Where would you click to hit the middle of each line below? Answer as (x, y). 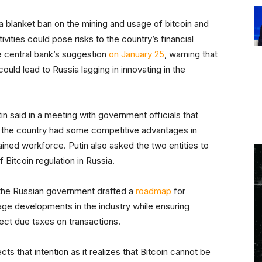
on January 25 (137, 54)
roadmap (154, 191)
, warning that (191, 54)
